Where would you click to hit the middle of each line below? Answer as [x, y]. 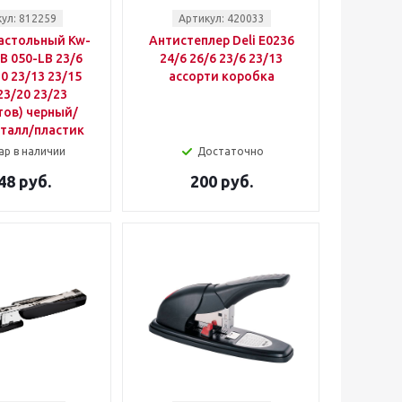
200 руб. [221, 181]
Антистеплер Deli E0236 [221, 40]
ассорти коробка [221, 76]
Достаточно [230, 151]
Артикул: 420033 [221, 18]
